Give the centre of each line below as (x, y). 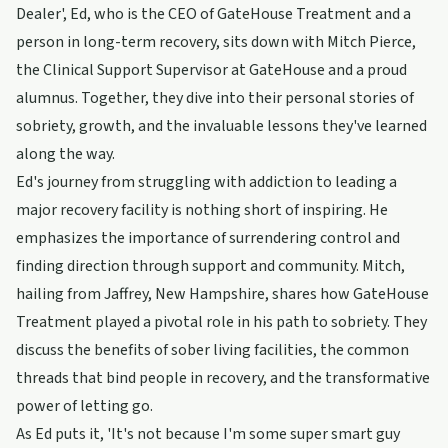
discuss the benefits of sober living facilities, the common (212, 350)
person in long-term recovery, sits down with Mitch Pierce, (216, 42)
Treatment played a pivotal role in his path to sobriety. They (221, 322)
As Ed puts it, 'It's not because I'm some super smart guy (208, 434)
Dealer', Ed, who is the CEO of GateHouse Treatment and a (213, 14)
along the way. (65, 154)
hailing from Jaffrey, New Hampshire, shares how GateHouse (222, 294)
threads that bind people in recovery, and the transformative (223, 378)
